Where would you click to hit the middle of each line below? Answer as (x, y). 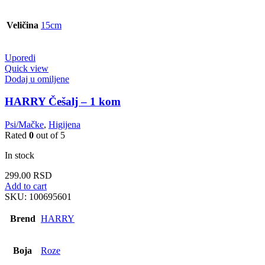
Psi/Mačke (24, 125)
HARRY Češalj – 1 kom (63, 102)
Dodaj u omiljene (37, 79)
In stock (20, 156)
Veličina (22, 25)
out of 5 (49, 135)
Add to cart (26, 186)
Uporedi (20, 57)
